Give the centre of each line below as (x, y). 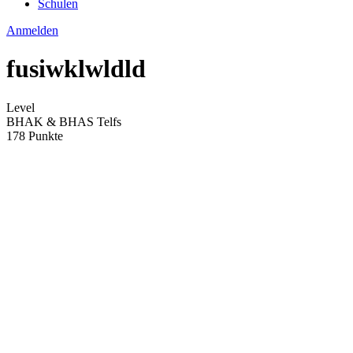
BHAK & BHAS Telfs (64, 121)
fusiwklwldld (76, 69)
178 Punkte (35, 136)
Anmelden (32, 30)
